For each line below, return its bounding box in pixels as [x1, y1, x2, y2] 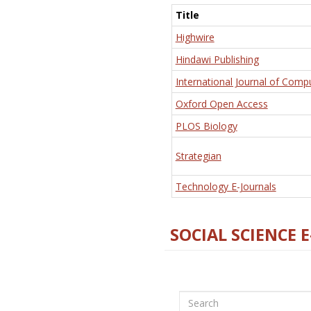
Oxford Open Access [175, 97, 268, 111]
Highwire [175, 31, 215, 44]
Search [180, 290, 211, 303]
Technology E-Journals [175, 180, 276, 194]
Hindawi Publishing [175, 53, 259, 67]
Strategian [175, 149, 221, 163]
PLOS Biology [175, 119, 237, 133]
